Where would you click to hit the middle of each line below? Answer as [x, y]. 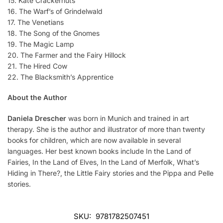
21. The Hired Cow [37, 66]
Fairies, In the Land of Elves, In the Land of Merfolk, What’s [103, 162]
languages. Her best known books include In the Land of [99, 151]
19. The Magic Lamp [41, 44]
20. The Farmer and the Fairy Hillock [67, 55]
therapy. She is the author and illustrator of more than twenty [106, 129]
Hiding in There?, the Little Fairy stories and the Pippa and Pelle [111, 173]
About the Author [37, 98]
